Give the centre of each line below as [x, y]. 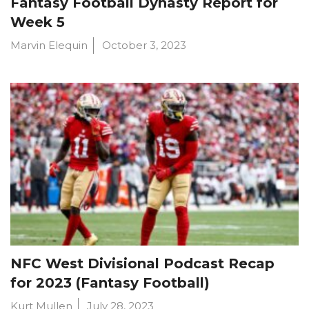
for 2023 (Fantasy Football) [110, 282]
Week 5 [38, 22]
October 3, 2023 [144, 46]
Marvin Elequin [49, 46]
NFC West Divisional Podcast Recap [142, 263]
